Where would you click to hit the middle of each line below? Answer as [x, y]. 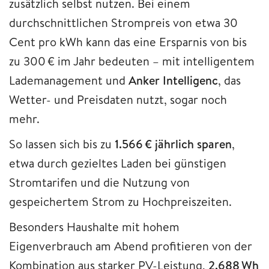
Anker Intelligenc [173, 80]
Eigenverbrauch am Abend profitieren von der [131, 246]
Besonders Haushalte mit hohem [94, 226]
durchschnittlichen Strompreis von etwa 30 [123, 22]
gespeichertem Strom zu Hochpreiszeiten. [120, 201]
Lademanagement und [69, 80]
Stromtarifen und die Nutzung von [99, 182]
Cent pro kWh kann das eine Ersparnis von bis [128, 41]
